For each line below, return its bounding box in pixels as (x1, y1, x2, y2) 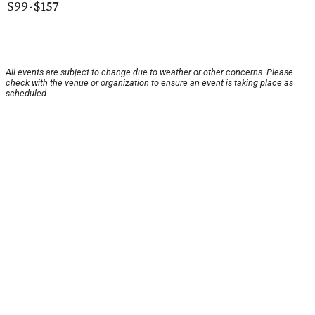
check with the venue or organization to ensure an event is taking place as (6, 77, 293, 89)
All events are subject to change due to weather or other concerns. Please (6, 67, 293, 78)
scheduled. (6, 88, 49, 99)
